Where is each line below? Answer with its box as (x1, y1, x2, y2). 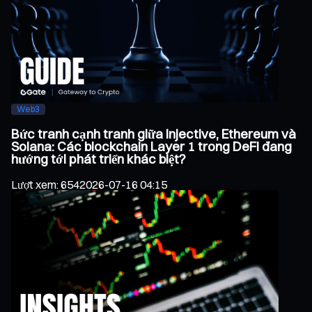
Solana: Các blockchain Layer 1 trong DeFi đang (11, 139, 292, 155)
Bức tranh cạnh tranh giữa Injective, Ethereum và (11, 126, 296, 143)
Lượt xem (11, 177, 56, 192)
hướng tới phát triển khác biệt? (11, 151, 186, 168)
